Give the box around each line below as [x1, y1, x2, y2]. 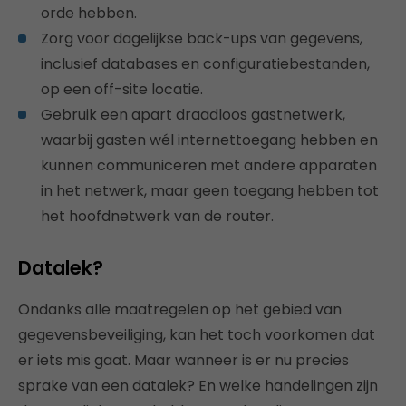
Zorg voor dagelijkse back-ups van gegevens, [41, 27, 362, 49]
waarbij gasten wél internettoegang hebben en [41, 129, 378, 150]
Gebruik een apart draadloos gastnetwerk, [41, 103, 345, 125]
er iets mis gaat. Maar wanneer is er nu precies [18, 349, 349, 371]
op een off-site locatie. [41, 78, 203, 100]
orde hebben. [41, 2, 137, 24]
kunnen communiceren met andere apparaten [41, 154, 377, 176]
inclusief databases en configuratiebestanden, [41, 53, 370, 74]
